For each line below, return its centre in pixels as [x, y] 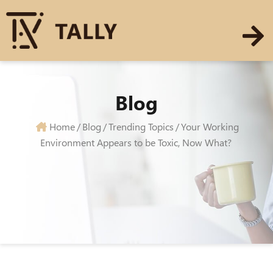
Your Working [210, 126]
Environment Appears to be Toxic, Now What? [136, 142]
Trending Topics [141, 126]
